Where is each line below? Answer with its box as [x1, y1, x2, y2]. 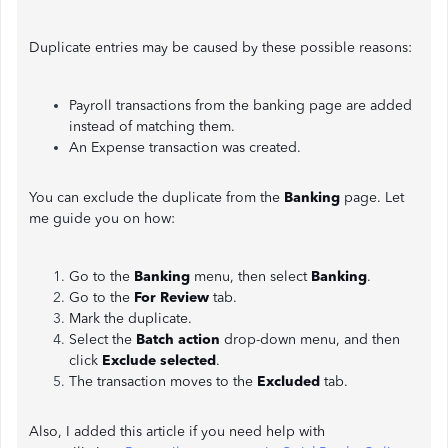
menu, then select [190, 268, 311, 285]
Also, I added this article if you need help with [29, 423, 325, 440]
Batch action [136, 331, 220, 348]
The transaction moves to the [69, 373, 257, 390]
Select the [69, 331, 136, 348]
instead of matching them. [69, 118, 239, 135]
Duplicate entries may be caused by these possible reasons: [29, 39, 412, 56]
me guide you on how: [29, 210, 175, 227]
